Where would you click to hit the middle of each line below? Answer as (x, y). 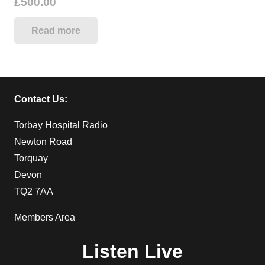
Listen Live (132, 251)
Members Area (45, 217)
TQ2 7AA (34, 191)
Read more (56, 31)
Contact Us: (41, 99)
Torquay (31, 158)
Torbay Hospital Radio (61, 125)
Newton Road (43, 141)
